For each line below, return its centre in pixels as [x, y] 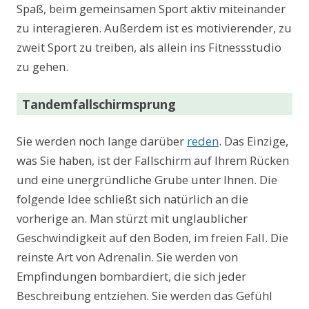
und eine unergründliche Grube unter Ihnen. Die [147, 180]
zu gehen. [42, 67]
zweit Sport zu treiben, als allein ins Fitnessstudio [149, 48]
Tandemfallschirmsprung [99, 104]
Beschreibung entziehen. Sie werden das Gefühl [144, 296]
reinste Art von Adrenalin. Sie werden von [127, 257]
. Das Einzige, [253, 141]
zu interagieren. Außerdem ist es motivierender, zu [154, 28]
